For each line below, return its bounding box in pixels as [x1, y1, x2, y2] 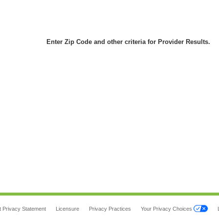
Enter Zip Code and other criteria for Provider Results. [46, 38, 210, 45]
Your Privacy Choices [141, 205, 194, 212]
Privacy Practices [89, 205, 131, 212]
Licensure [56, 205, 79, 212]
